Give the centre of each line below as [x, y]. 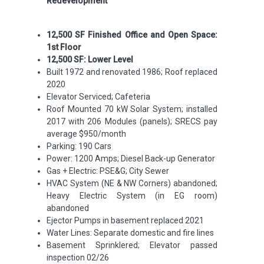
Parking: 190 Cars [79, 146]
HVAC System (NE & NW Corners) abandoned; [132, 183]
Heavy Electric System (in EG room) [132, 196]
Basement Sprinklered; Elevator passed [132, 245]
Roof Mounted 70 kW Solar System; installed [132, 109]
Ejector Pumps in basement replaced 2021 [125, 220]
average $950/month [86, 134]
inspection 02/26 [78, 258]
